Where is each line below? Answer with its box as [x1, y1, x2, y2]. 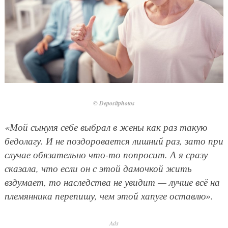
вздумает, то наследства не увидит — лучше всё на [4, 176, 220, 189]
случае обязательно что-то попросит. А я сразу [4, 148, 208, 161]
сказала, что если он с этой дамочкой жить [4, 162, 192, 175]
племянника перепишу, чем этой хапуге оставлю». [4, 189, 213, 203]
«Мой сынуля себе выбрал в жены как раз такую [4, 121, 207, 134]
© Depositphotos [93, 99, 135, 108]
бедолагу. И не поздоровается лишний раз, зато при [4, 134, 223, 148]
